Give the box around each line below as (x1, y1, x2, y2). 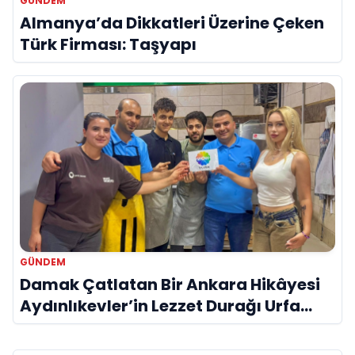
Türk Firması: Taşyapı (20, 32, 197, 55)
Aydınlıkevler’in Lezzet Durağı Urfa (20, 294, 300, 317)
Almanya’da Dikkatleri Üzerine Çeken (20, 11, 324, 34)
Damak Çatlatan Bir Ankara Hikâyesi (20, 273, 320, 296)
